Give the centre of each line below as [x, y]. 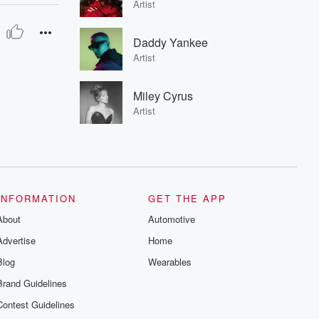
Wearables [170, 262]
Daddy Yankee [171, 42]
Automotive [172, 219]
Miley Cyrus [163, 96]
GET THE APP [188, 198]
